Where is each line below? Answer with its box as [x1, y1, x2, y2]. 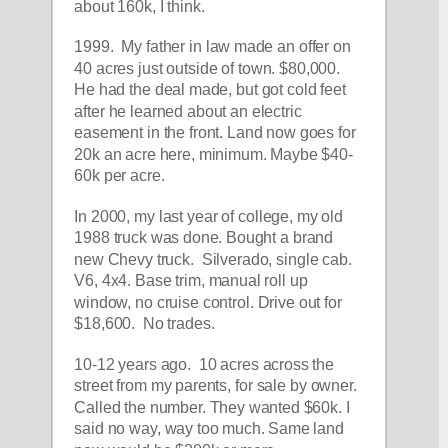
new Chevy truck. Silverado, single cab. [74, 250, 353, 268]
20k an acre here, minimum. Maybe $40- [74, 145, 354, 163]
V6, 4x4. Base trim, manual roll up [74, 272, 309, 290]
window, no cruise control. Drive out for [74, 294, 343, 311]
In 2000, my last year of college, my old [74, 207, 344, 225]
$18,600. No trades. [74, 315, 219, 333]
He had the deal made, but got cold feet [74, 81, 347, 98]
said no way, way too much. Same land [74, 420, 345, 438]
